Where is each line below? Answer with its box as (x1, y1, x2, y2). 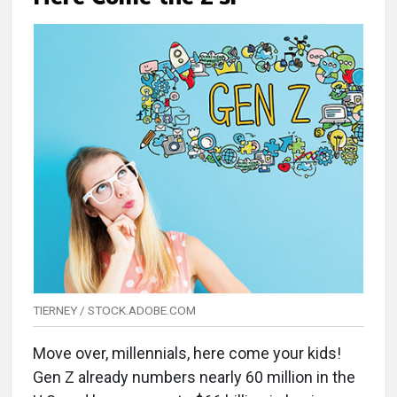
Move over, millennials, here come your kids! (33, 344, 341, 363)
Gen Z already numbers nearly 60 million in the (33, 368, 355, 387)
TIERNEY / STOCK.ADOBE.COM (33, 303, 196, 318)
